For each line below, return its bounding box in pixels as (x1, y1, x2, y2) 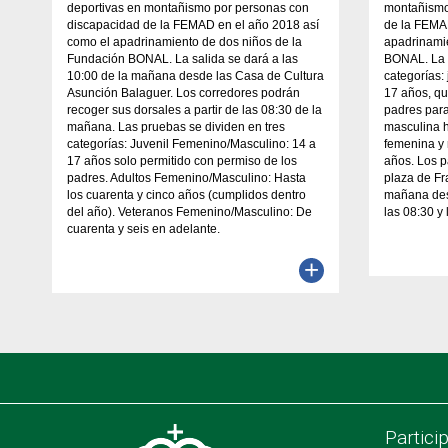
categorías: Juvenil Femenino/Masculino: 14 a (67, 136, 316, 151)
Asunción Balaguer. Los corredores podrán (67, 85, 300, 100)
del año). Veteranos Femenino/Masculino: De (67, 204, 312, 219)
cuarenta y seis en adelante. (67, 221, 220, 236)
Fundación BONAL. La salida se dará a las (67, 51, 298, 66)
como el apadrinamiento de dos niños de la (67, 34, 302, 49)
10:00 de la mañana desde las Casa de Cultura (67, 68, 324, 83)
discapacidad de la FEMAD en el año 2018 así (67, 17, 319, 32)
